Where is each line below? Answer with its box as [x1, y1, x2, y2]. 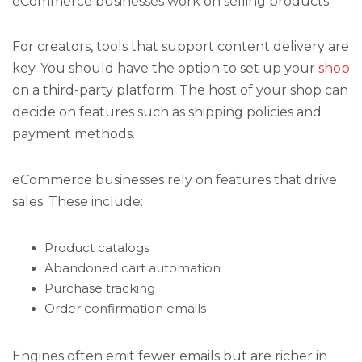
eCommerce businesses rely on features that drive [12, 171, 337, 187]
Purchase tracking [44, 280, 155, 296]
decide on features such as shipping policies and [12, 104, 322, 120]
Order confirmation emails [44, 301, 206, 316]
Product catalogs [44, 240, 149, 255]
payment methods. [12, 126, 135, 142]
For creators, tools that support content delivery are [12, 39, 349, 55]
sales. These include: [12, 193, 143, 209]
